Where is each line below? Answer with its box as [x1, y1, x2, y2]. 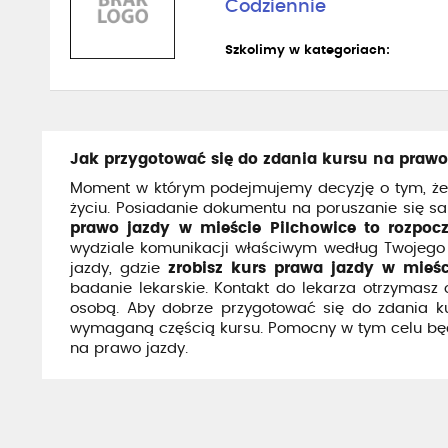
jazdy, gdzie [70, 261, 169, 276]
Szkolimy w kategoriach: [225, 44, 390, 57]
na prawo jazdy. [70, 341, 188, 356]
